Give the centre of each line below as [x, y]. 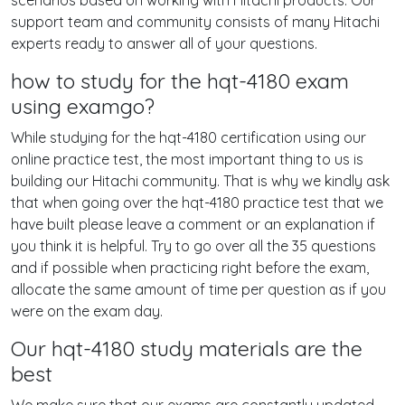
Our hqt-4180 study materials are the [187, 348]
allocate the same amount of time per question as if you [198, 289]
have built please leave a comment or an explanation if [193, 224]
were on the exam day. [87, 311]
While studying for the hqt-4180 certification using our [188, 137]
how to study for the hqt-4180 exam [180, 81]
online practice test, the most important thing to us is [187, 159]
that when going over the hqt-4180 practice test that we [197, 202]
